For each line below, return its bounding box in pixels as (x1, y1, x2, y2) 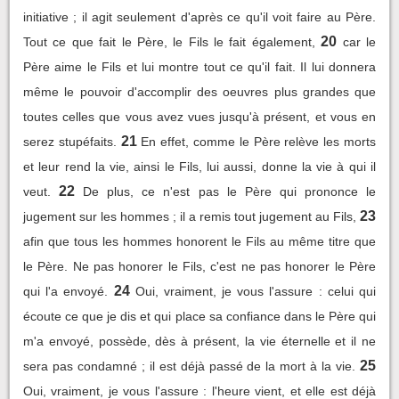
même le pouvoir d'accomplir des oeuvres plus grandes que (23, 84, 376, 99)
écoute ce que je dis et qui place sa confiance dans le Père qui (23, 308, 376, 323)
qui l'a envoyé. (23, 283, 109, 298)
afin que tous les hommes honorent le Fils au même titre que (23, 233, 376, 248)
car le (342, 34, 377, 49)
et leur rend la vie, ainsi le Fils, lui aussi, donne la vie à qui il (23, 159, 376, 174)
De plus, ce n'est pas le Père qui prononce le (83, 183, 377, 199)
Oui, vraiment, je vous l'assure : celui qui (134, 283, 377, 298)
